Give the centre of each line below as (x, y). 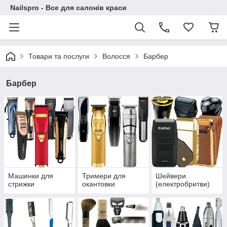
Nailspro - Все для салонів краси (68, 8)
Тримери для (104, 176)
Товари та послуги (59, 56)
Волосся (116, 56)
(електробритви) (183, 184)
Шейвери (171, 176)
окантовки (98, 184)
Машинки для (31, 176)
